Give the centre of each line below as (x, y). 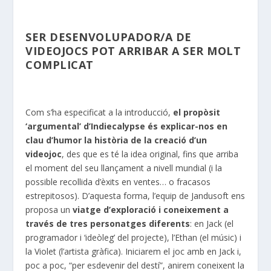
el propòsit (197, 113)
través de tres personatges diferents (108, 224)
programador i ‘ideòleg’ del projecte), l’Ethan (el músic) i (134, 238)
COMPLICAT (60, 65)
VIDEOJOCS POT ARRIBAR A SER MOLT (133, 51)
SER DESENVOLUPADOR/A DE (109, 37)
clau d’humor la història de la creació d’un (116, 140)
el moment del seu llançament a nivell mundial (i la (124, 168)
